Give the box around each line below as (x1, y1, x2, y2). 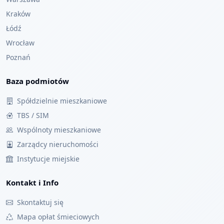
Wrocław (6, 38, 34, 47)
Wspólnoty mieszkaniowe (17, 125, 101, 134)
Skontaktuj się (17, 197, 63, 207)
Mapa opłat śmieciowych (17, 212, 99, 221)
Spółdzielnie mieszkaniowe (17, 96, 107, 105)
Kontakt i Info (6, 177, 58, 187)
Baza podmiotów (6, 76, 69, 86)
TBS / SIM (17, 110, 49, 120)
